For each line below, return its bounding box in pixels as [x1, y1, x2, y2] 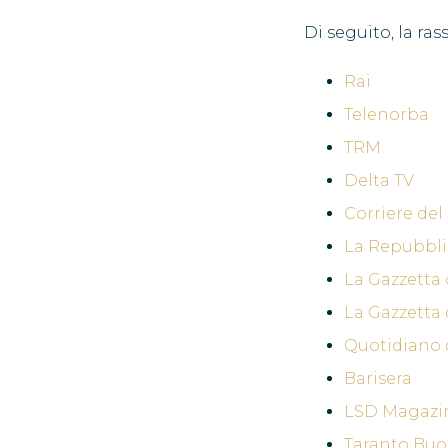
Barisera [344, 368, 412, 388]
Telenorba [344, 104, 429, 124]
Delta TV [344, 170, 414, 190]
